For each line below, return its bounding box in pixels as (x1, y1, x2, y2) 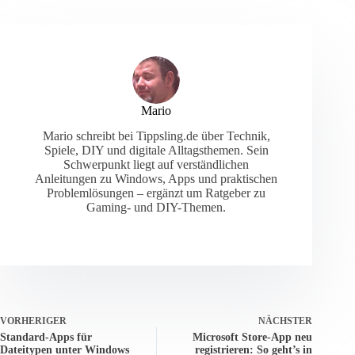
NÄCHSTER (258, 315, 313, 327)
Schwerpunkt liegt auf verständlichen (63, 158, 250, 172)
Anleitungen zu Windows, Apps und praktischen (35, 172, 278, 186)
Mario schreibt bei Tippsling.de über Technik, (42, 129, 270, 143)
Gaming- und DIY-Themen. (86, 200, 227, 215)
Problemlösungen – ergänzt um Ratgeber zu (47, 186, 266, 200)
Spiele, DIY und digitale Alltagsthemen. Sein (44, 143, 269, 158)
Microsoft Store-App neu (193, 331, 313, 344)
